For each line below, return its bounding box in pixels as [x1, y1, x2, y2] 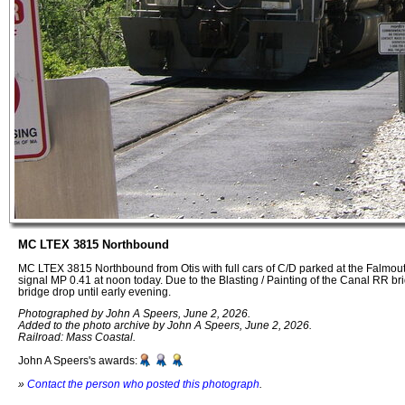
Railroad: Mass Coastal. [18, 331, 136, 344]
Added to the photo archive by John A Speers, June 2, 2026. [18, 319, 312, 332]
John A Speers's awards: [18, 354, 137, 367]
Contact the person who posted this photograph [27, 377, 259, 390]
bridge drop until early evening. [18, 285, 171, 297]
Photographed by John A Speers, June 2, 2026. [18, 307, 250, 320]
